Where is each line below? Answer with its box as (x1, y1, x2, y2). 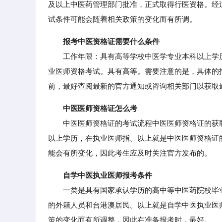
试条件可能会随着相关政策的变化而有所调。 (48, 15, 197, 23)
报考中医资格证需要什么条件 (63, 37, 160, 46)
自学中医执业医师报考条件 (63, 171, 152, 179)
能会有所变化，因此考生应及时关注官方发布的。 (48, 149, 212, 157)
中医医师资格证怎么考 (63, 104, 137, 112)
